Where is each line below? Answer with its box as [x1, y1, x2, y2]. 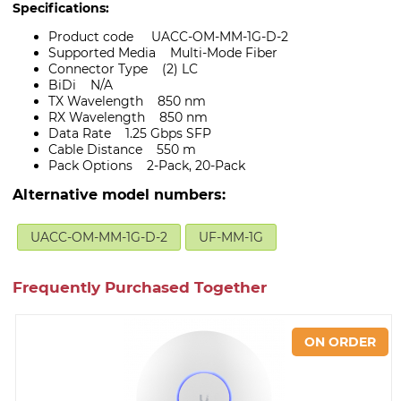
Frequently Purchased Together [13, 278, 267, 297]
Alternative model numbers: [13, 186, 226, 204]
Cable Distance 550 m [48, 141, 196, 158]
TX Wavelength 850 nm [48, 93, 206, 110]
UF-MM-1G [199, 229, 263, 246]
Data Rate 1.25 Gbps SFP [48, 125, 211, 142]
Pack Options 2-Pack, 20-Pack [48, 158, 245, 175]
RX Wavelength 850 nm [48, 109, 208, 126]
